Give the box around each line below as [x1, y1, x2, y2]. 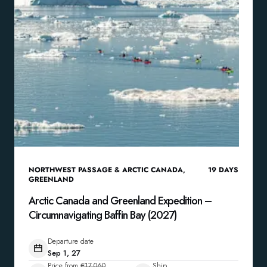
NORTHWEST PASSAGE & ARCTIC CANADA [29, 164, 183, 175]
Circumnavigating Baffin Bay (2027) [29, 207, 176, 223]
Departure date [48, 236, 94, 247]
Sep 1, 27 [48, 247, 80, 259]
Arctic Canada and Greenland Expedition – [29, 193, 212, 209]
